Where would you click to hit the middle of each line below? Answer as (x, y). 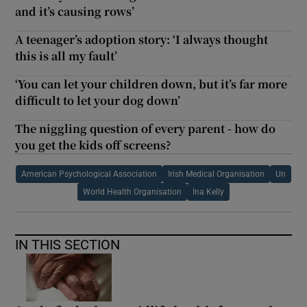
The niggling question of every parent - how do (146, 128)
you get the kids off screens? (94, 145)
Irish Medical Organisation (216, 174)
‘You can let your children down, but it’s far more (151, 84)
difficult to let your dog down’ (98, 100)
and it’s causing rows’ (75, 11)
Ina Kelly (208, 192)
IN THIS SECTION (68, 244)
